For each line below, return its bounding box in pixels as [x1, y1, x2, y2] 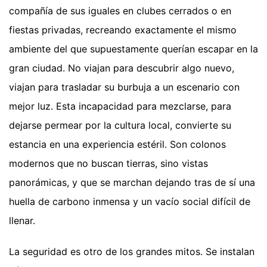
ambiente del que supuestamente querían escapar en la [9, 43, 258, 55]
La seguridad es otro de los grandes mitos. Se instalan [9, 246, 254, 258]
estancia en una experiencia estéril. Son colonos [9, 138, 226, 151]
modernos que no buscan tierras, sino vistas [9, 157, 208, 170]
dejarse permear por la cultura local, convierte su [9, 119, 231, 132]
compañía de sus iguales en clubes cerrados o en [9, 5, 231, 17]
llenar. [9, 215, 35, 227]
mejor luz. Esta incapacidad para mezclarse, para [9, 100, 231, 113]
